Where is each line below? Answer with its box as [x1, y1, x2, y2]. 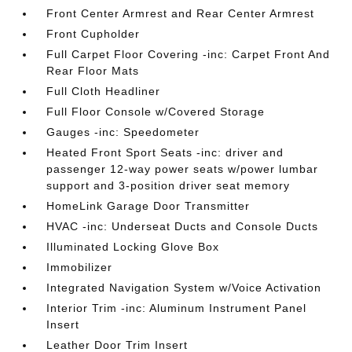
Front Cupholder [46, 27, 141, 40]
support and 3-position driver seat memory [46, 178, 291, 192]
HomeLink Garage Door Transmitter [46, 199, 251, 212]
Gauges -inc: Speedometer [46, 125, 200, 138]
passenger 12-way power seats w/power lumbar [46, 162, 319, 175]
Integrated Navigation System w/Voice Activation [46, 280, 322, 294]
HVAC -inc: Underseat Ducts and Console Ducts [46, 219, 319, 233]
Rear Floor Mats [46, 64, 140, 77]
